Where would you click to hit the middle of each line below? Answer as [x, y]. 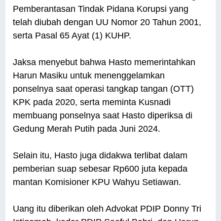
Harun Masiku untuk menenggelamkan [89, 76]
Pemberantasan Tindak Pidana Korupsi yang [101, 9]
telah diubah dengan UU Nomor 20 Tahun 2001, [107, 22]
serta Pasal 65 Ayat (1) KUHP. [72, 36]
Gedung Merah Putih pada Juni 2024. [87, 129]
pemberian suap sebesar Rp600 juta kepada [100, 169]
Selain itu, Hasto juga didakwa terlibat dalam [100, 156]
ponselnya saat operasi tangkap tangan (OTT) [104, 89]
